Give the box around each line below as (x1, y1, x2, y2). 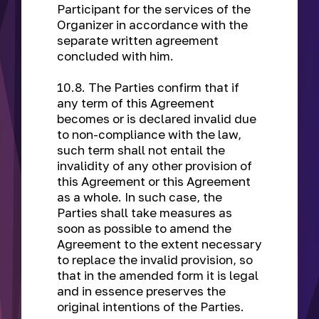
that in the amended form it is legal (57, 268, 258, 283)
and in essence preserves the (57, 283, 226, 298)
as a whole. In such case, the (57, 189, 222, 204)
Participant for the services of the (57, 1, 251, 16)
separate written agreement (57, 33, 219, 48)
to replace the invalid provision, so (57, 252, 253, 267)
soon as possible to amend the (57, 221, 231, 236)
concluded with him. (57, 48, 177, 63)
